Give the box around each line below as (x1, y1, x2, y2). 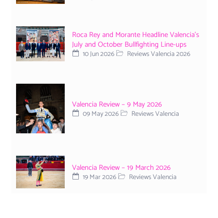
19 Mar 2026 (81, 171, 116, 183)
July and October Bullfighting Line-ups (72, 38, 186, 51)
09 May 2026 (81, 108, 119, 120)
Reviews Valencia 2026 (126, 48, 190, 60)
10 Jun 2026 (81, 48, 114, 60)
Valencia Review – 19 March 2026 (72, 161, 171, 174)
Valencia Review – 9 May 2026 (72, 98, 162, 110)
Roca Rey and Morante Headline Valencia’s (72, 28, 199, 41)
